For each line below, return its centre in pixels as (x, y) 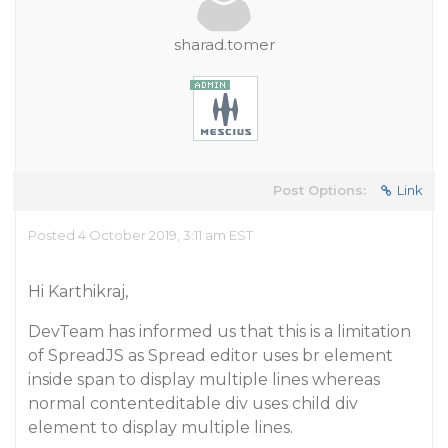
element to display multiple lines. (160, 427)
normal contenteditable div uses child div (193, 403)
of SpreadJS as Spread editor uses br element (210, 355)
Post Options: (319, 190)
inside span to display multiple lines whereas (204, 379)
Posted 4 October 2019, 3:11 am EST (140, 235)
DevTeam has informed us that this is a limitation (219, 331)
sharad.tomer (224, 44)
